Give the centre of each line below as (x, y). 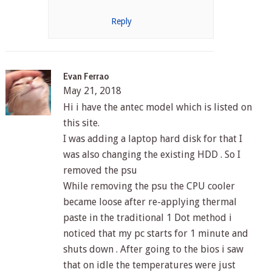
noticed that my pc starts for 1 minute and (155, 234)
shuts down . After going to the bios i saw (153, 250)
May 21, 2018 (92, 91)
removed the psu (100, 171)
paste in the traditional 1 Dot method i (147, 218)
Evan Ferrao (86, 76)
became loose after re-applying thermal (150, 202)
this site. (81, 123)
